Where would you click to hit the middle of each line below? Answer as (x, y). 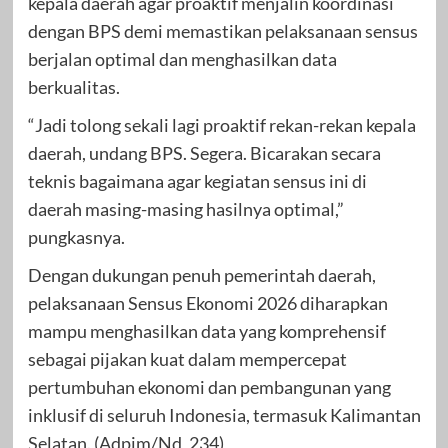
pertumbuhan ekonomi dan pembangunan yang (209, 386)
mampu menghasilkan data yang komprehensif (206, 330)
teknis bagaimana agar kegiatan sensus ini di (197, 180)
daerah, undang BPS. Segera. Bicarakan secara (204, 152)
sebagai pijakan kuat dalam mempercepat (187, 358)
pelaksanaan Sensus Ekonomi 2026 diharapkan (207, 302)
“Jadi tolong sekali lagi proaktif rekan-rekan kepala (221, 124)
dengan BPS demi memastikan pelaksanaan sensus (222, 30)
